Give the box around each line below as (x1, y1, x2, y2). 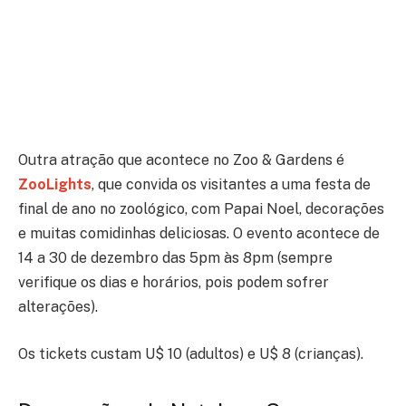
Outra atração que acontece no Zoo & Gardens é (18, 151, 344, 169)
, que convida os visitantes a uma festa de (92, 176, 371, 194)
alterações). (18, 298, 105, 316)
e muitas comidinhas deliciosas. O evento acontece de (18, 225, 380, 243)
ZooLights (18, 176, 92, 194)
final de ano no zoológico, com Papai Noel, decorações (18, 200, 384, 218)
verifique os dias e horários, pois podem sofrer (18, 274, 329, 292)
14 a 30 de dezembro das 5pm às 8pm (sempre (18, 249, 333, 267)
